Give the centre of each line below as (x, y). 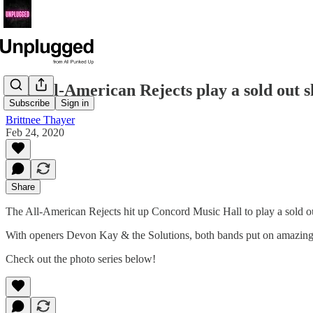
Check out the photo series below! (81, 259)
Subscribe (29, 103)
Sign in (75, 103)
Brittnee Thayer (40, 119)
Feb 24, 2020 (35, 132)
